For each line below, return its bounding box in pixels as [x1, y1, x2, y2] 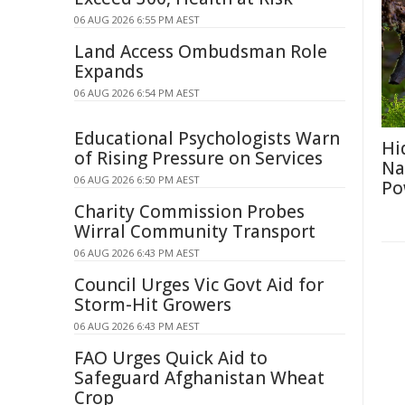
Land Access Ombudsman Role [74, 40, 327, 63]
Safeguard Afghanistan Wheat [74, 366, 325, 390]
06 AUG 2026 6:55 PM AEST [74, 13, 200, 26]
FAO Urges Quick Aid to [74, 346, 268, 370]
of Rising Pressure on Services [74, 146, 323, 170]
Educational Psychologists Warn [74, 127, 340, 150]
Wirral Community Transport [74, 220, 316, 243]
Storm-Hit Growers [74, 293, 231, 316]
